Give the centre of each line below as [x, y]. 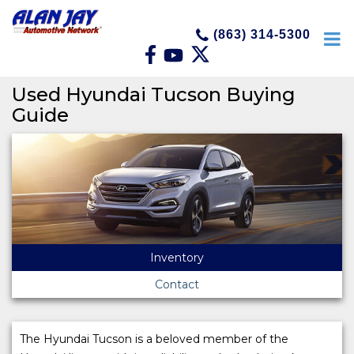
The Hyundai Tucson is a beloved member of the [154, 339]
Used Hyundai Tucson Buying [154, 95]
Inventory [177, 257]
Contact [177, 284]
